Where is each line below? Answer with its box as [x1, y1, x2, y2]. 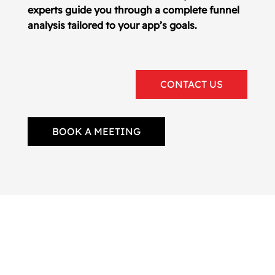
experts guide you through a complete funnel [27, 4, 239, 16]
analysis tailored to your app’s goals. [27, 19, 197, 31]
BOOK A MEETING [52, 125, 141, 137]
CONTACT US [160, 78, 223, 90]
